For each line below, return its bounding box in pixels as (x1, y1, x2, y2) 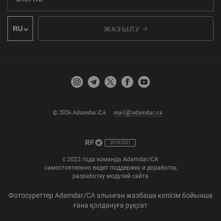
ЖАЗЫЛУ (104, 25, 143, 33)
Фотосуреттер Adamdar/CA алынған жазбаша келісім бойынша (8, 191, 213, 199)
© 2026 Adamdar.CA (53, 108, 106, 116)
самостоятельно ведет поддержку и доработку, (44, 164, 177, 171)
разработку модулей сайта (73, 172, 148, 180)
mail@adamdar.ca (113, 108, 162, 116)
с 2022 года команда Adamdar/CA (63, 155, 158, 163)
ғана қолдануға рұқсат (74, 201, 147, 209)
